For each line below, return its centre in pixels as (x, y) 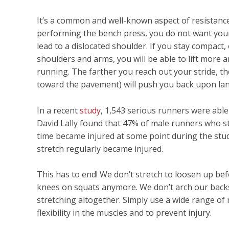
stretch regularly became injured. (100, 148)
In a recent (58, 110)
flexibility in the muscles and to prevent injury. (124, 213)
